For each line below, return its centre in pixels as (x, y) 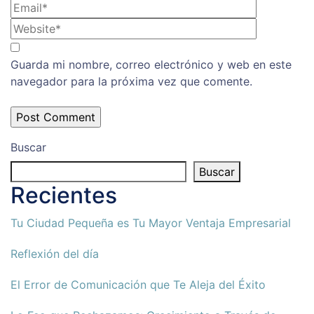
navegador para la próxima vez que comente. (131, 82)
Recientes (64, 196)
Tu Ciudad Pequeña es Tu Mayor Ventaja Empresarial (151, 223)
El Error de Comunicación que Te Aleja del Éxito (138, 285)
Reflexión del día (55, 254)
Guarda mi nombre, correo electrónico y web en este (151, 65)
